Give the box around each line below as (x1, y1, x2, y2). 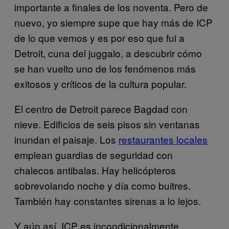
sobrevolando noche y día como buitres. (14, 178, 191, 192)
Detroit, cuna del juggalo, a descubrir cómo (14, 45, 202, 60)
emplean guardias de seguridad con (14, 147, 173, 162)
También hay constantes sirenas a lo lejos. (14, 193, 201, 208)
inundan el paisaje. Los (14, 132, 119, 146)
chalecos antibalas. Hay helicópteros (14, 163, 176, 177)
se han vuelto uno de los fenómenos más (14, 61, 196, 75)
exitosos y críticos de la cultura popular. (14, 76, 187, 90)
